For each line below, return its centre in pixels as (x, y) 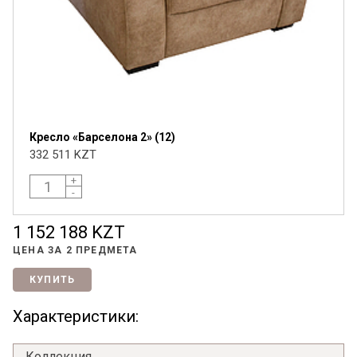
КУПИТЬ (53, 280)
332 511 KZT (63, 155)
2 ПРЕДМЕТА (102, 251)
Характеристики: (76, 317)
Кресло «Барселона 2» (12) (102, 137)
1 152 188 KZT (69, 233)
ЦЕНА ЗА (39, 251)
